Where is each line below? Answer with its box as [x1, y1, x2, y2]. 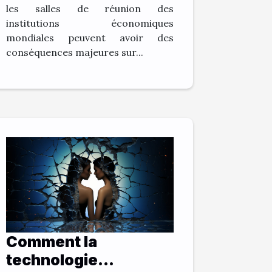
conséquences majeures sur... [6, 46, 143, 58]
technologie [6, 251, 98, 270]
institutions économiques [6, 16, 174, 29]
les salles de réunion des [6, 2, 174, 15]
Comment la [6, 233, 97, 251]
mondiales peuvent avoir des [6, 31, 174, 44]
